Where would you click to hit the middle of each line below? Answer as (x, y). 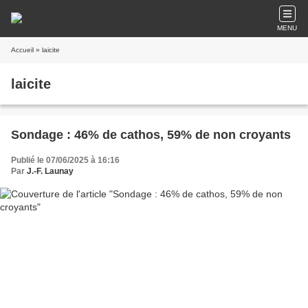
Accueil (22, 50)
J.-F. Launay (50, 171)
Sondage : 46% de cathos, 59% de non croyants (151, 135)
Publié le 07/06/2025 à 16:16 (65, 160)
